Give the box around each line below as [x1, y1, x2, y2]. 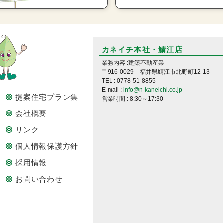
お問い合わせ [15, 174, 63, 183]
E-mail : [102, 86, 123, 93]
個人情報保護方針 [15, 141, 78, 150]
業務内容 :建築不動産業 [102, 59, 164, 66]
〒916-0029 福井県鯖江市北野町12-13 [102, 68, 210, 75]
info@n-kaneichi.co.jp [123, 86, 182, 93]
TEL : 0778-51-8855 [102, 77, 156, 84]
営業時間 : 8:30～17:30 [102, 95, 163, 102]
